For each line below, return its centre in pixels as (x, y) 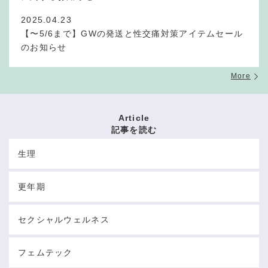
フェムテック (45, 252)
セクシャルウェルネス (64, 219)
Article (134, 118)
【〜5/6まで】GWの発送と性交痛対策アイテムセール (132, 34)
